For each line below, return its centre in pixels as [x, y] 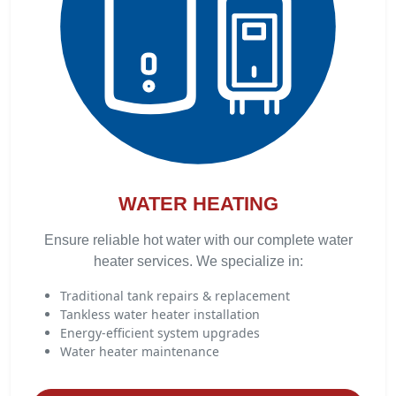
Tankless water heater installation [160, 314]
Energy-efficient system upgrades [160, 333]
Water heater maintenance [140, 351]
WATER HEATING [198, 204]
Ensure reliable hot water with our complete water [198, 240]
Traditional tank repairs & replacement [175, 296]
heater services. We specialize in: [198, 261]
